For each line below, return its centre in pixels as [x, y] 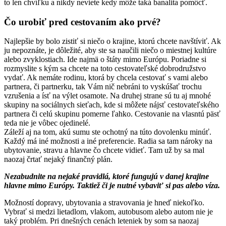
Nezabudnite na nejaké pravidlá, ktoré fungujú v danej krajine [106, 177]
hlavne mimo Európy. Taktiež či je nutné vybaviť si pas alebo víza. [112, 186]
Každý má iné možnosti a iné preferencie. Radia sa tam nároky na [108, 141]
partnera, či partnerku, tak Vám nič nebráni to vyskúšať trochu [103, 87]
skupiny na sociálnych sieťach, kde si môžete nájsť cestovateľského [111, 105]
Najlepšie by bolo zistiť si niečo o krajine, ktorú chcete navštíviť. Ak [112, 41]
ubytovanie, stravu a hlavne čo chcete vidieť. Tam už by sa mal [104, 150]
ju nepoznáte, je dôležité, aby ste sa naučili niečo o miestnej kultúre [110, 50]
